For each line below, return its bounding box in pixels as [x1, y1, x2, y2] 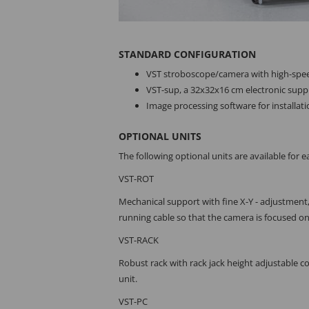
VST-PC [119, 295, 148, 308]
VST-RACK [119, 234, 159, 246]
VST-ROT [119, 172, 154, 185]
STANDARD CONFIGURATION [119, 48, 256, 61]
